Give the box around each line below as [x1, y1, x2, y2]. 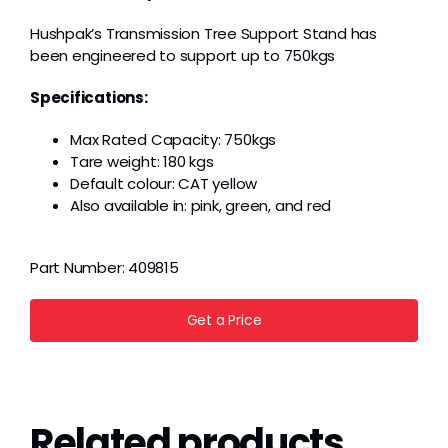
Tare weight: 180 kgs [69, 151, 214, 173]
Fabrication [53, 268, 140, 292]
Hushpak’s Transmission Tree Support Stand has [29, 23, 377, 45]
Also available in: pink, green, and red [69, 195, 332, 217]
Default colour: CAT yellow [69, 173, 258, 195]
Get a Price [186, 310, 262, 331]
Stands [53, 136, 106, 160]
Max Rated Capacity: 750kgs [69, 129, 277, 151]
